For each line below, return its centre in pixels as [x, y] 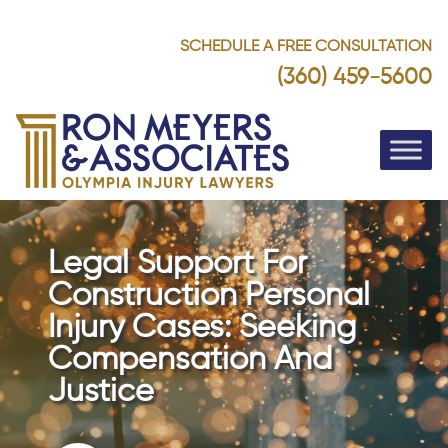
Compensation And [190, 360]
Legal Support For [177, 264]
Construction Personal [209, 296]
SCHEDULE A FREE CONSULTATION [306, 47]
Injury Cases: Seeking [202, 328]
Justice [101, 392]
